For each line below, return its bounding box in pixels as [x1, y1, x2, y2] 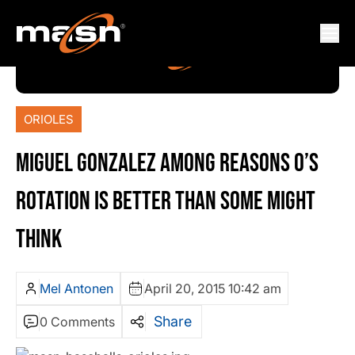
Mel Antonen [40, 281, 113, 297]
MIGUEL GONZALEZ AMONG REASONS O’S [16, 148, 319, 180]
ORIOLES [24, 112, 74, 128]
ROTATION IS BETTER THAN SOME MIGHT [16, 186, 315, 218]
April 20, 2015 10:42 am [144, 281, 281, 297]
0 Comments [40, 314, 115, 330]
